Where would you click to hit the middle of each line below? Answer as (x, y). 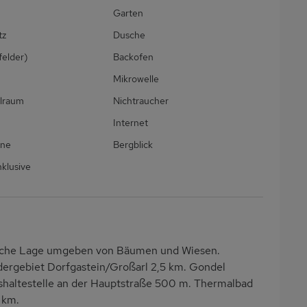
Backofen (134, 57)
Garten (128, 13)
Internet (131, 123)
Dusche (130, 35)
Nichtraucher (141, 101)
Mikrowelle (136, 79)
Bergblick (133, 145)
